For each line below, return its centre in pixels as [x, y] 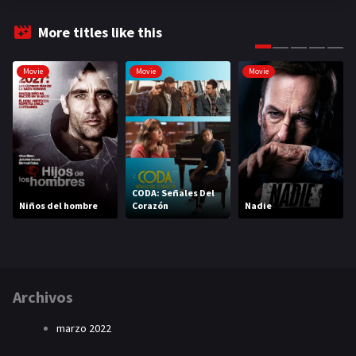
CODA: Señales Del [173, 193]
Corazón [150, 206]
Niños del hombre [58, 206]
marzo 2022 [83, 329]
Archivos [43, 297]
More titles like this [100, 33]
